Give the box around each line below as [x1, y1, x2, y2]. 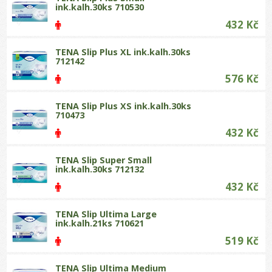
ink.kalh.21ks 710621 [55, 217, 144, 229]
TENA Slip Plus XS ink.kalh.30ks [55, 100, 192, 112]
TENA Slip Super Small [55, 154, 152, 166]
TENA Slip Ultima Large [55, 208, 157, 220]
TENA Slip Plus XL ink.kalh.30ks [55, 46, 191, 58]
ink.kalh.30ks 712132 [55, 163, 144, 175]
